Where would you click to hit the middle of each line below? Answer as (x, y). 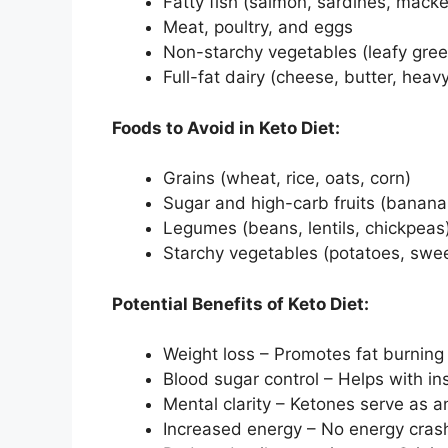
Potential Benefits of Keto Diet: (242, 303)
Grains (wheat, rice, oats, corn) (289, 178)
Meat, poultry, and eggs (260, 27)
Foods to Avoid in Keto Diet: (228, 127)
